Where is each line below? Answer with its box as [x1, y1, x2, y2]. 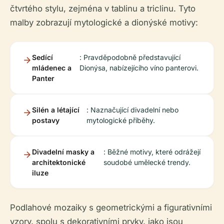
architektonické [32, 157, 85, 166]
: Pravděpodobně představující [79, 52, 181, 61]
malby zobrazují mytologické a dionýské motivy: [10, 17, 198, 27]
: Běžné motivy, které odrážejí [103, 147, 201, 156]
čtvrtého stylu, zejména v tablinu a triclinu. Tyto [10, 3, 195, 13]
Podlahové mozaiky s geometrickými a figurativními [10, 202, 212, 212]
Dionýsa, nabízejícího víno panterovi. [79, 63, 199, 72]
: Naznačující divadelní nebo [86, 105, 178, 114]
